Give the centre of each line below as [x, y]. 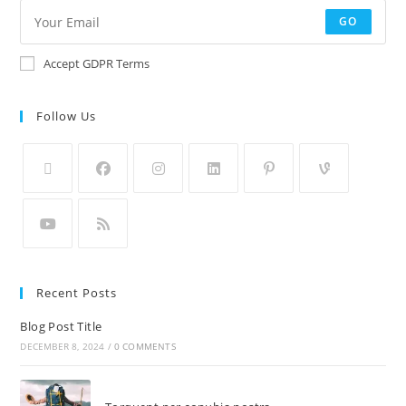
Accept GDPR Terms [97, 63]
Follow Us [67, 116]
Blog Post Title [61, 326]
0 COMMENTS [145, 346]
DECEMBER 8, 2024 [63, 346]
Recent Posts [77, 293]
